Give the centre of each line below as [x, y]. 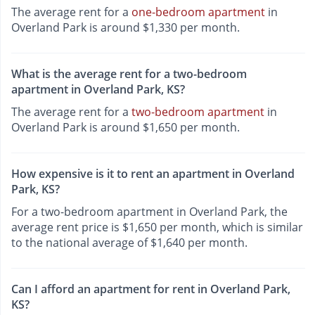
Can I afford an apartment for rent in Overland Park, [151, 289]
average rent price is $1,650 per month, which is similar [157, 227]
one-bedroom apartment [198, 12]
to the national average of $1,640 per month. [129, 243]
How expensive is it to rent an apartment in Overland [153, 174]
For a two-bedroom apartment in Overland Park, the [149, 212]
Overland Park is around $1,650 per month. [126, 127]
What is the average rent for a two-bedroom [129, 73]
